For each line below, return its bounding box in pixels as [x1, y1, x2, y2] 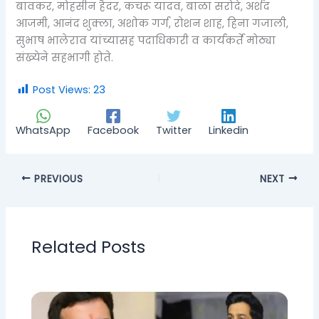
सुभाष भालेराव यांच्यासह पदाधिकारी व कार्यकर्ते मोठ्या [16, 33, 276, 48]
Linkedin [209, 122, 249, 137]
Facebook [88, 122, 140, 137]
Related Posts [31, 234, 146, 258]
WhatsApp [16, 122, 71, 137]
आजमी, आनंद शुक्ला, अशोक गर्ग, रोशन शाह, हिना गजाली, [16, 16, 289, 31]
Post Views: [33, 82, 91, 97]
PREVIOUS [31, 172, 83, 186]
